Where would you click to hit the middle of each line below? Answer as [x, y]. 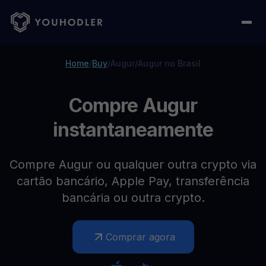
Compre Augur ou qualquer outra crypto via [133, 164]
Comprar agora [140, 237]
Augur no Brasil [169, 63]
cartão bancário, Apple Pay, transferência [133, 181]
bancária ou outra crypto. [133, 198]
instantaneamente [133, 130]
